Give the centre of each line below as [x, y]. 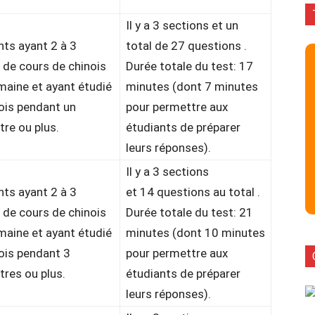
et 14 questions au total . [193, 192]
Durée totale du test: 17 [189, 66]
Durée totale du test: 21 [189, 212]
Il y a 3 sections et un [182, 25]
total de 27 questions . [186, 46]
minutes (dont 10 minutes [195, 233]
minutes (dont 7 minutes [192, 86]
